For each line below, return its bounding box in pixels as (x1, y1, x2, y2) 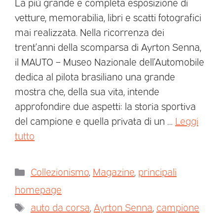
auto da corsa (31, 200, 90, 214)
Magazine (93, 165, 134, 178)
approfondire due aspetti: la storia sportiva (15, 99, 196, 112)
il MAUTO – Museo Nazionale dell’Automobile (15, 55, 204, 68)
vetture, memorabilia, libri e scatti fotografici (15, 10, 201, 24)
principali (138, 165, 177, 178)
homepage (15, 183, 62, 196)
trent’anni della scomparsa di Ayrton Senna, (15, 40, 201, 53)
